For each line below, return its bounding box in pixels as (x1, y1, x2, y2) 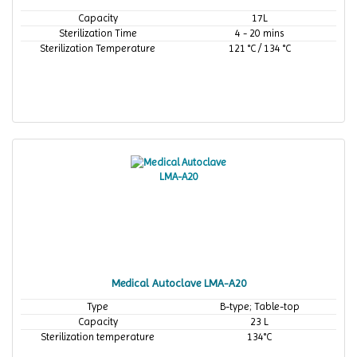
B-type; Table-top (219, 300, 300, 312)
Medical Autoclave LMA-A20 (111, 277, 246, 289)
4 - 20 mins (235, 27, 284, 39)
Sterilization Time (58, 27, 137, 39)
